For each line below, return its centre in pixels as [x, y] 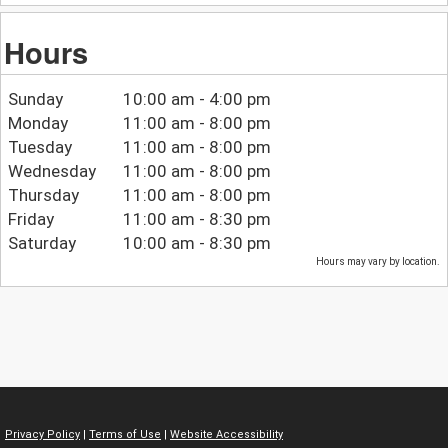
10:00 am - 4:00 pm [197, 99]
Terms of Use [125, 434]
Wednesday [51, 171]
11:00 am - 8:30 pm [197, 219]
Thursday [43, 195]
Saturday [41, 243]
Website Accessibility [226, 434]
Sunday [35, 99]
